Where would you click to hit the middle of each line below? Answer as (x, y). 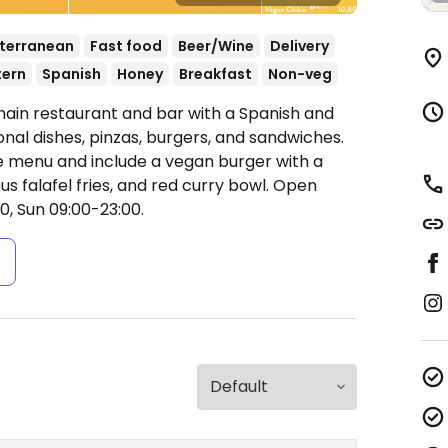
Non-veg (300, 74)
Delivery (299, 46)
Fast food (126, 46)
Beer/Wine (216, 46)
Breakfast (215, 74)
